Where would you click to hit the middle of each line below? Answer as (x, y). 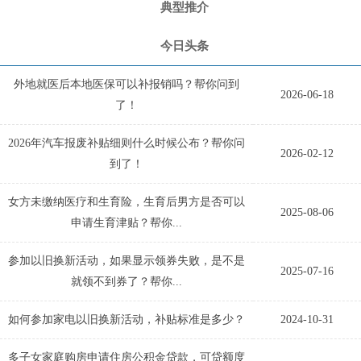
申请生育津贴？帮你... (127, 222)
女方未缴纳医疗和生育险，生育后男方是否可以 (127, 201)
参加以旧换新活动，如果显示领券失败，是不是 (127, 260)
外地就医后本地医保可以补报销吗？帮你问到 (127, 84)
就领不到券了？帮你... (127, 281)
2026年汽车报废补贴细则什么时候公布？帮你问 (127, 143)
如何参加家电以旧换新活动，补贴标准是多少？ (127, 319)
